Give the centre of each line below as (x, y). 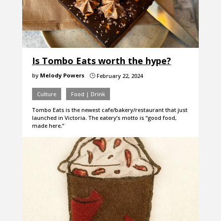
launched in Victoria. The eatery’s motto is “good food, (104, 118)
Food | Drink (88, 94)
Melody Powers (62, 75)
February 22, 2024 (119, 76)
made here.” (48, 126)
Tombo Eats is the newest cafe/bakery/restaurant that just (110, 110)
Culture (46, 94)
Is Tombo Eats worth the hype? (101, 61)
